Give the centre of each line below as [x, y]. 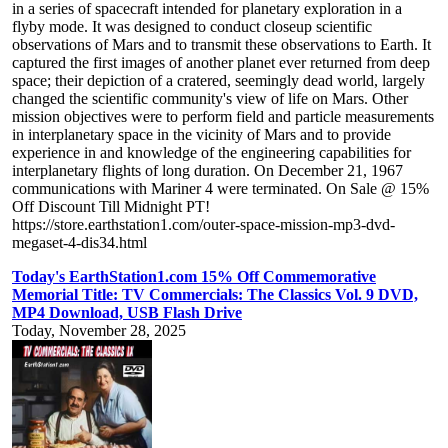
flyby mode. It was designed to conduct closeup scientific [192, 27]
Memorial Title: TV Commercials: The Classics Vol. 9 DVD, [215, 295]
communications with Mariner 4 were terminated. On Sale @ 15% [220, 189]
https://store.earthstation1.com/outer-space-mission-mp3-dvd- [203, 225]
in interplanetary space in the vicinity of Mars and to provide [201, 135]
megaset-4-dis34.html [79, 243]
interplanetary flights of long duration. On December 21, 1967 [207, 171]
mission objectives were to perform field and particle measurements [223, 117]
